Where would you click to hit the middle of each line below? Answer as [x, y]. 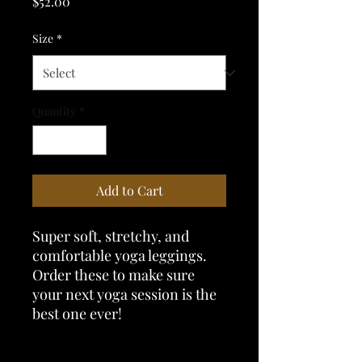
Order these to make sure [114, 275]
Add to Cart [129, 190]
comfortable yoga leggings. [120, 255]
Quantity [54, 111]
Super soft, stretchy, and [111, 236]
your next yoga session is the [124, 294]
